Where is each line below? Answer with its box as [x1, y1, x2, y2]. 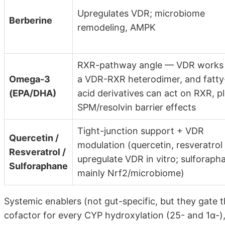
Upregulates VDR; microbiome [77, 8, 205, 19]
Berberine [9, 15, 52, 26]
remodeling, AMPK [77, 22, 156, 33]
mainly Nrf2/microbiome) [77, 167, 184, 178]
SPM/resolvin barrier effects [77, 101, 196, 113]
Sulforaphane [9, 160, 68, 171]
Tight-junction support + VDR [77, 125, 204, 136]
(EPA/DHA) [9, 87, 56, 98]
